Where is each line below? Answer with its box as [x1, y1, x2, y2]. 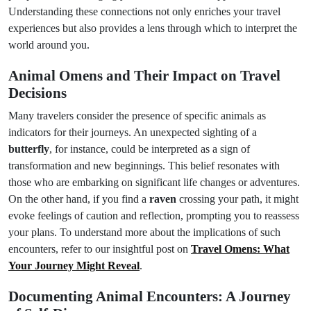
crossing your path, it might [176, 193, 299, 205]
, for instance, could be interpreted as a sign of [49, 143, 250, 155]
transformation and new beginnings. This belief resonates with [8, 160, 280, 171]
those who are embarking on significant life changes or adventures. [8, 176, 300, 188]
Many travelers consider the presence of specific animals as [8, 110, 266, 121]
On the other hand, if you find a [8, 193, 149, 205]
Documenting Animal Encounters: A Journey [8, 288, 291, 305]
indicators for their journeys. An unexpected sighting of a [8, 126, 257, 138]
